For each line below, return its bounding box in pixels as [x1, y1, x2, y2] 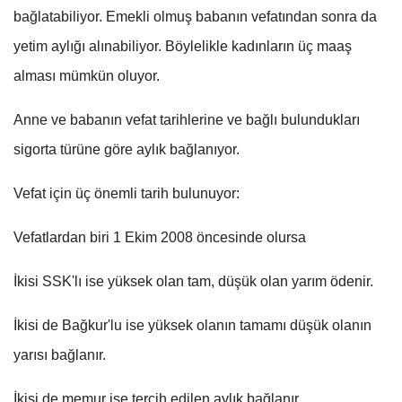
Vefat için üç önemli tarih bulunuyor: [13, 185, 240, 201]
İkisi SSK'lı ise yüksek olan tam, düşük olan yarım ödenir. [13, 273, 373, 289]
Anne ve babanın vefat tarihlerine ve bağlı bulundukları [13, 111, 360, 127]
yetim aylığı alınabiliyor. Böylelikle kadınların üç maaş [13, 38, 352, 54]
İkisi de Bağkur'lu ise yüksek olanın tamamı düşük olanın [13, 317, 371, 333]
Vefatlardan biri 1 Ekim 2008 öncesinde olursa [13, 229, 306, 245]
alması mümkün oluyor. [13, 67, 160, 83]
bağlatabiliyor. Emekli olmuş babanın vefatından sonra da [13, 8, 377, 24]
